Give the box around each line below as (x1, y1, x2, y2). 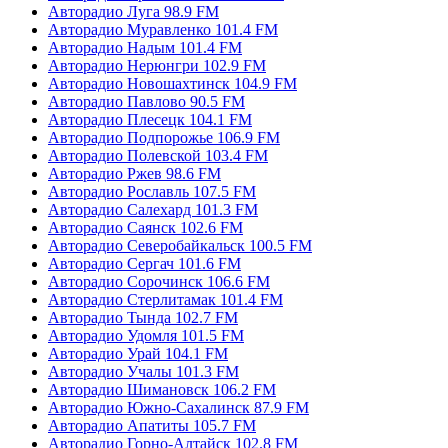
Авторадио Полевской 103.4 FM (48, 146, 268, 164)
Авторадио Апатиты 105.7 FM (48, 416, 256, 434)
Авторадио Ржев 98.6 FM (48, 164, 221, 182)
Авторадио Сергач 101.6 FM (48, 254, 241, 272)
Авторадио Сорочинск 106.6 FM (48, 272, 270, 290)
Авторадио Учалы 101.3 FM (48, 362, 239, 380)
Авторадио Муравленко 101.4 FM (48, 20, 278, 38)
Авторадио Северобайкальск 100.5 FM (48, 236, 312, 254)
